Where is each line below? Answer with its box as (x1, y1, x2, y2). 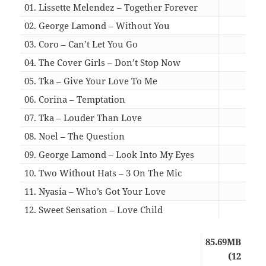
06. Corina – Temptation (24, 93, 126, 105)
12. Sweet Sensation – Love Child (24, 203, 163, 216)
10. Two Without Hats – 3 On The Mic (24, 166, 182, 179)
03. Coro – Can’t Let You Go (24, 37, 138, 50)
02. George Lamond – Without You (24, 19, 170, 31)
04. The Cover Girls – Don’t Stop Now (24, 56, 181, 68)
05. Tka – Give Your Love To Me (24, 74, 158, 87)
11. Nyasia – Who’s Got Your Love (24, 185, 166, 197)
